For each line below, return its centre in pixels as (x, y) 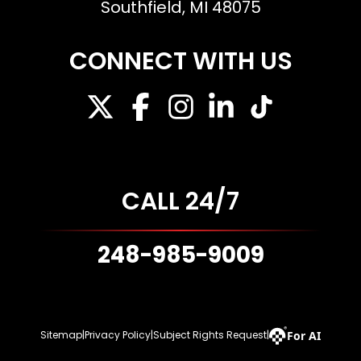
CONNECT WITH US (180, 62)
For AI (304, 335)
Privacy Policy (118, 335)
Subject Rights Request (210, 335)
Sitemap (61, 335)
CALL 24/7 (180, 202)
